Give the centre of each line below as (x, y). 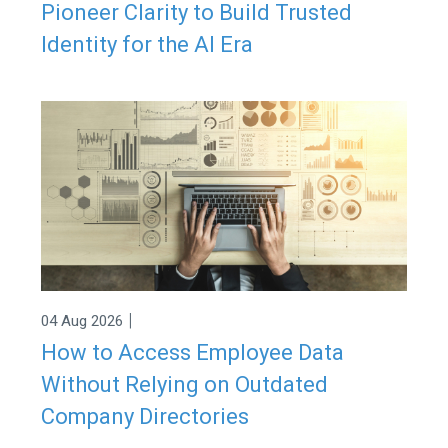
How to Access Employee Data (192, 353)
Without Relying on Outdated (184, 385)
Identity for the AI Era (146, 44)
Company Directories (144, 417)
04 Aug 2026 (81, 320)
